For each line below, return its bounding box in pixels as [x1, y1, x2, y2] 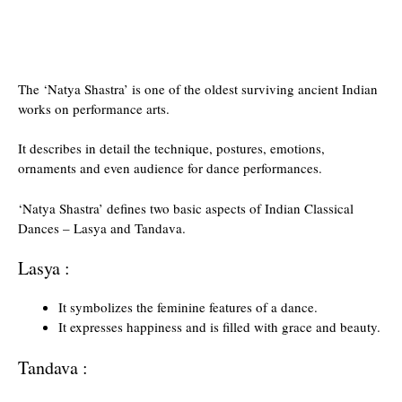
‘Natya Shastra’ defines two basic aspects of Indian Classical [18, 198, 354, 217]
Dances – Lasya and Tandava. [18, 218, 186, 237]
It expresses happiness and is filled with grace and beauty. [58, 318, 380, 336]
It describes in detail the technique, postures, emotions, [18, 139, 325, 157]
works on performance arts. [18, 99, 170, 118]
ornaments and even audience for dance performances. [18, 159, 322, 177]
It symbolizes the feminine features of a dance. [58, 298, 318, 316]
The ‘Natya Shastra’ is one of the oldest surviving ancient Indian [18, 79, 378, 98]
